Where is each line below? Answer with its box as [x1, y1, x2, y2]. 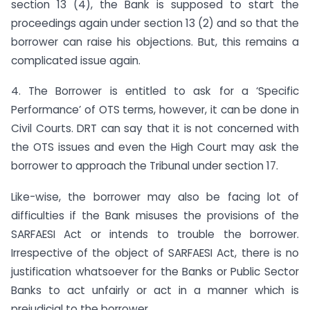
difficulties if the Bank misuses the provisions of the [11, 208, 299, 224]
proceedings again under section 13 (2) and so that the [11, 15, 299, 30]
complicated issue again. [11, 53, 140, 68]
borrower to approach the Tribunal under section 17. [11, 158, 278, 174]
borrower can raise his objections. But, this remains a [11, 34, 299, 49]
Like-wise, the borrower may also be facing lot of [11, 190, 299, 205]
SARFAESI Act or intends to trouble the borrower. [11, 227, 299, 242]
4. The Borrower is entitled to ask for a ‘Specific [11, 84, 299, 99]
